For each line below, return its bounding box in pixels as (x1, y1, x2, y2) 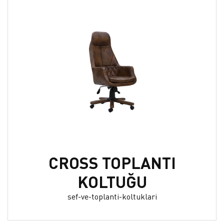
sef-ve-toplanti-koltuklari (67, 190, 157, 201)
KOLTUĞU (77, 171, 147, 192)
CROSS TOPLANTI (48, 152, 176, 173)
